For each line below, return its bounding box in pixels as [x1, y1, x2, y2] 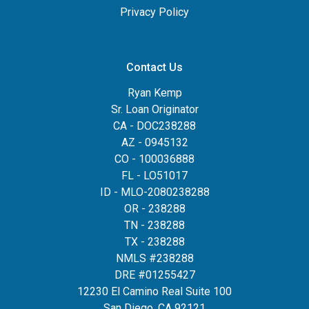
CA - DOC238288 [113, 119, 196, 132]
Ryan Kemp [127, 86, 182, 99]
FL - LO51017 [121, 169, 188, 182]
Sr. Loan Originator [110, 103, 199, 116]
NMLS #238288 [115, 252, 194, 265]
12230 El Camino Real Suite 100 [77, 285, 232, 298]
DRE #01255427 [114, 268, 195, 281]
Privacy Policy [120, 6, 189, 19]
